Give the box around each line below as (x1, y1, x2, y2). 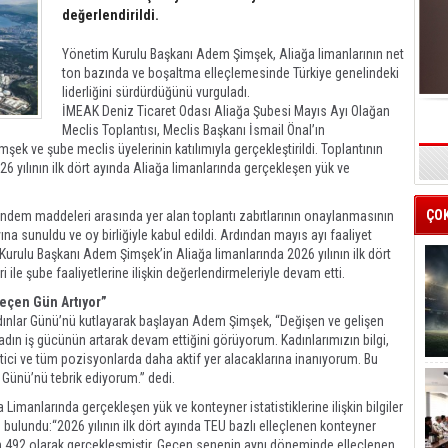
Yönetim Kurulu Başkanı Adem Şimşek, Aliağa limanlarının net (62, 46, 404, 62)
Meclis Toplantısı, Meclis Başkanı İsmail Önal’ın (62, 122, 325, 138)
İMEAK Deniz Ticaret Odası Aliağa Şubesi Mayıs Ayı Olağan (62, 103, 390, 119)
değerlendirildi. (62, 7, 159, 23)
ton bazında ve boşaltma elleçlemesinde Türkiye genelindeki (62, 65, 399, 81)
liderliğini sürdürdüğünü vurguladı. (62, 84, 250, 100)
